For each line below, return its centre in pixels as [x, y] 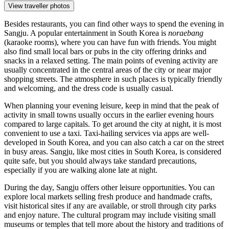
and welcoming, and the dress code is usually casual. [89, 88]
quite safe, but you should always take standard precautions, [100, 161]
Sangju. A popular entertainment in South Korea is [86, 33]
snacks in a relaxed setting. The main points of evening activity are [111, 61]
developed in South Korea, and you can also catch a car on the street [114, 143]
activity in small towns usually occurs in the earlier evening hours [109, 115]
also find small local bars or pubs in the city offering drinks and [105, 52]
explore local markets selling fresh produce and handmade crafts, [108, 197]
